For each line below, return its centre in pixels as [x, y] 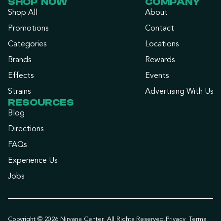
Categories [27, 45]
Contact [160, 29]
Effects [21, 76]
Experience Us [33, 161]
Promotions [28, 29]
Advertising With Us [179, 92]
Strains [19, 92]
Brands [19, 60]
